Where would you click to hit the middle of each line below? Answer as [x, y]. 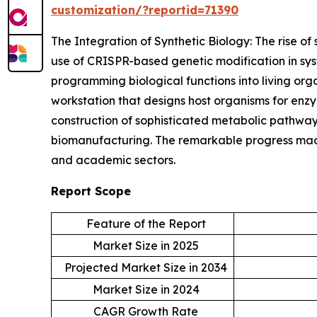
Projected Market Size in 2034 [146, 267]
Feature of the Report [146, 223]
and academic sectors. [113, 160]
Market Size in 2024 [146, 289]
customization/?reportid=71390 [145, 10]
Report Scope [91, 191]
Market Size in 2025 [146, 245]
